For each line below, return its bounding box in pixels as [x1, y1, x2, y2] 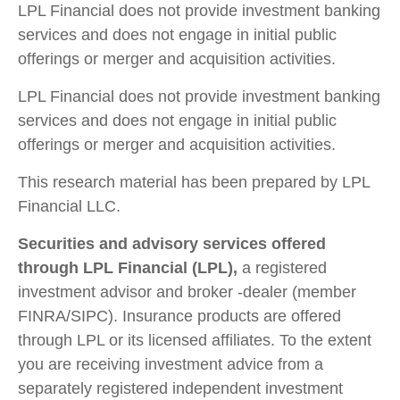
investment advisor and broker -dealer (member [18, 282, 356, 301]
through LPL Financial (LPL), [18, 258, 237, 277]
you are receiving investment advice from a [18, 354, 323, 373]
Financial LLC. [18, 196, 121, 215]
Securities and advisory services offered [18, 234, 326, 253]
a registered [237, 258, 327, 277]
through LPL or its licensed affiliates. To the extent [18, 330, 371, 349]
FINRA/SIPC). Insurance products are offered [18, 306, 341, 325]
